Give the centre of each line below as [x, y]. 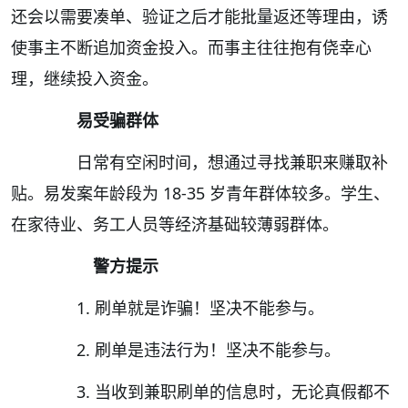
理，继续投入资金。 [85, 79]
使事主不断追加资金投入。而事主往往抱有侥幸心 [191, 48]
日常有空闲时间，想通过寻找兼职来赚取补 [216, 163]
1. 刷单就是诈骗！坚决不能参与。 [184, 308]
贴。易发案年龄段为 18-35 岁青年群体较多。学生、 [200, 194]
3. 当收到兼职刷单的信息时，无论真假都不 [217, 392]
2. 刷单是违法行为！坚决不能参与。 [192, 350]
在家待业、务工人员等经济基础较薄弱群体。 [175, 224]
